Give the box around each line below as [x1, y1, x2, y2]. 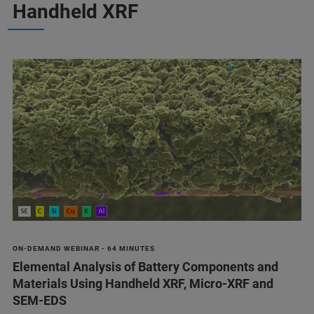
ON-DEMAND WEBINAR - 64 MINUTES [13, 245, 155, 253]
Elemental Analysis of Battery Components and [13, 259, 278, 275]
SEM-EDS [13, 293, 67, 308]
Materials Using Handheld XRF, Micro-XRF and [13, 276, 273, 292]
